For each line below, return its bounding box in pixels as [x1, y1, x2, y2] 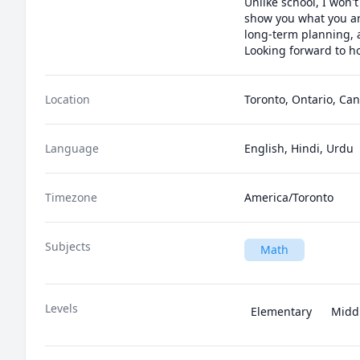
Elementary [251, 304, 312, 319]
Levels [45, 301, 78, 316]
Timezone [45, 190, 97, 205]
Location [45, 92, 90, 107]
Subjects [45, 239, 91, 254]
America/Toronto [244, 190, 333, 205]
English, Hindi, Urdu [244, 141, 354, 156]
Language [45, 141, 99, 156]
